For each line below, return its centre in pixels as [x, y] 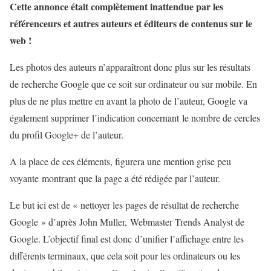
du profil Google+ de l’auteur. [67, 135]
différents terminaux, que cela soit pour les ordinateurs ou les [125, 256]
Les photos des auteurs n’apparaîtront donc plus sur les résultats [130, 67]
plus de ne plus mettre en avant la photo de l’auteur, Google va [129, 101]
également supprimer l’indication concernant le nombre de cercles [135, 118]
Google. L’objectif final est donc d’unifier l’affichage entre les [127, 239]
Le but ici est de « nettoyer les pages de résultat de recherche [124, 205]
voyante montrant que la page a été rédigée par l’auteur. [115, 178]
